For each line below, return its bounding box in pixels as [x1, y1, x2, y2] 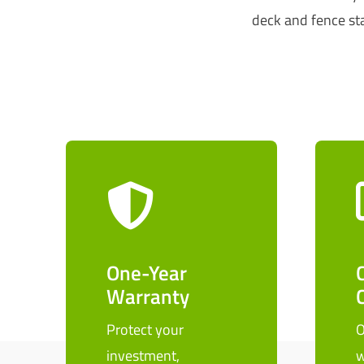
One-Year [106, 258, 187, 288]
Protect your [106, 318, 184, 340]
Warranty [106, 281, 189, 312]
